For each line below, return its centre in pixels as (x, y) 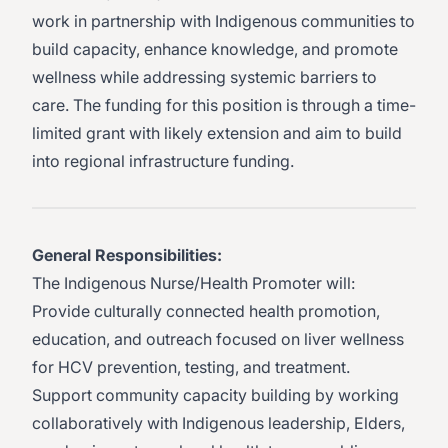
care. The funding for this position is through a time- (224, 105)
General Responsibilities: (127, 255)
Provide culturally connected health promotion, (206, 311)
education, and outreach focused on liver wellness (218, 339)
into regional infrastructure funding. (163, 161)
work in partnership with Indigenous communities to (223, 21)
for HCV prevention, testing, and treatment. (191, 367)
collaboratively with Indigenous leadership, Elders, (218, 423)
